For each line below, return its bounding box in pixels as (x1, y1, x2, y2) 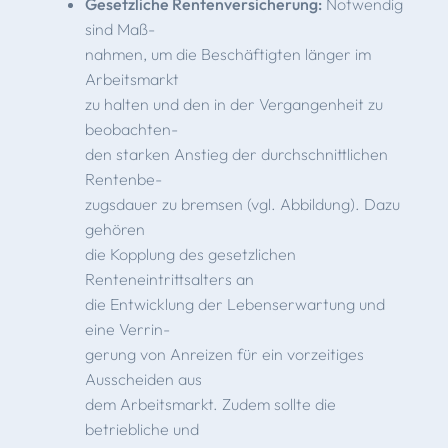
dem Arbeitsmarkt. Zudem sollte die (84, 393, 336, 414)
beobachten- (84, 118, 178, 139)
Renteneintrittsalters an (84, 268, 254, 289)
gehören (84, 218, 145, 239)
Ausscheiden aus (84, 368, 202, 389)
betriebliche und (84, 418, 199, 439)
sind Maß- (84, 18, 155, 39)
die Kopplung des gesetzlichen (84, 243, 296, 264)
